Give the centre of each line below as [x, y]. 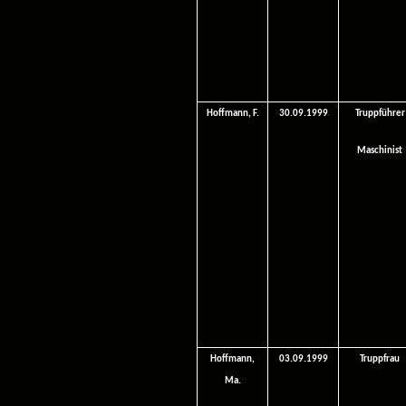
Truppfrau [380, 359]
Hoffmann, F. [232, 114]
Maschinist [380, 151]
